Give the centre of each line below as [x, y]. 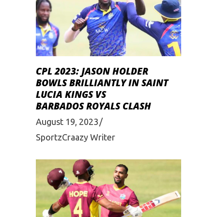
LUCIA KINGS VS [71, 94]
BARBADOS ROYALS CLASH [93, 106]
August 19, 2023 [67, 121]
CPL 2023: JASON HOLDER [92, 71]
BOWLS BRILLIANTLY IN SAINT [102, 83]
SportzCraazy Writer [76, 137]
